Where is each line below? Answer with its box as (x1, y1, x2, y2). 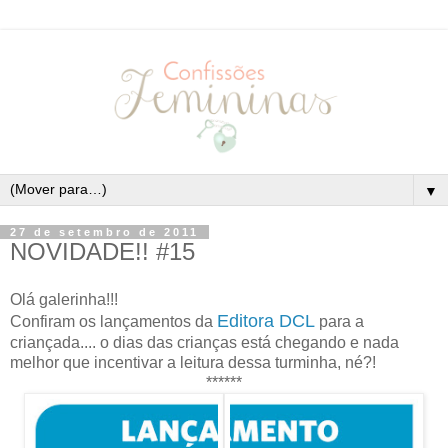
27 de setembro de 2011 (10, 226, 199, 239)
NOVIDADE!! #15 (10, 238, 195, 266)
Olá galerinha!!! (10, 291, 118, 309)
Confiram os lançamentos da (10, 313, 217, 331)
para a (319, 313, 364, 331)
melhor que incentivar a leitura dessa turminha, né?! (10, 354, 376, 372)
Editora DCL (217, 311, 314, 332)
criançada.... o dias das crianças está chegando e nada (10, 334, 399, 352)
